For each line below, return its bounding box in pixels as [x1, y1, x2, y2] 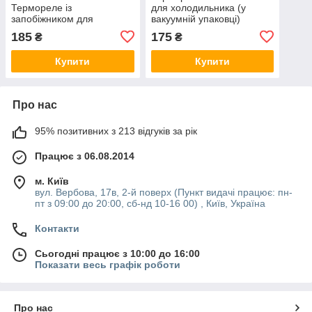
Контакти [35, 222, 79, 234]
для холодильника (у [150, 1, 246, 13]
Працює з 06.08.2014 [35, 150, 134, 162]
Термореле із [11, 1, 72, 13]
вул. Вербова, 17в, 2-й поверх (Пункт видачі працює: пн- [35, 186, 292, 198]
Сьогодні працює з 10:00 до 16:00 [35, 247, 200, 259]
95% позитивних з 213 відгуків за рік [35, 125, 197, 136]
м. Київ [35, 175, 69, 187]
